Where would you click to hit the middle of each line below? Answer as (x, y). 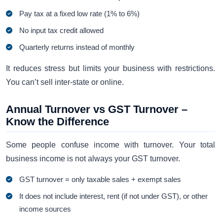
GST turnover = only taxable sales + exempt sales (100, 179)
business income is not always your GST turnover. (93, 159)
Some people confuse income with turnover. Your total (110, 145)
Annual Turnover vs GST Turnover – (97, 110)
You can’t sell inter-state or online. (65, 82)
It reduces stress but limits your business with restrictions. (110, 69)
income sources (45, 209)
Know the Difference (57, 122)
